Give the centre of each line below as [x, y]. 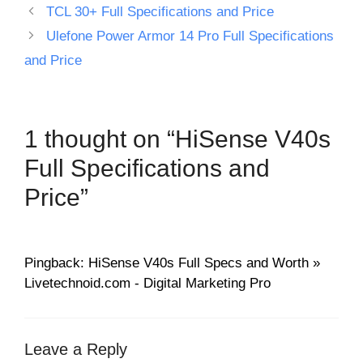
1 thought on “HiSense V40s [177, 139]
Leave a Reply [76, 349]
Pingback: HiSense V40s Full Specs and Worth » [172, 263]
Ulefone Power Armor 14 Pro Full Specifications [190, 36]
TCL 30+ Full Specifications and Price [160, 12]
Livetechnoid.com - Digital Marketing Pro [147, 284]
